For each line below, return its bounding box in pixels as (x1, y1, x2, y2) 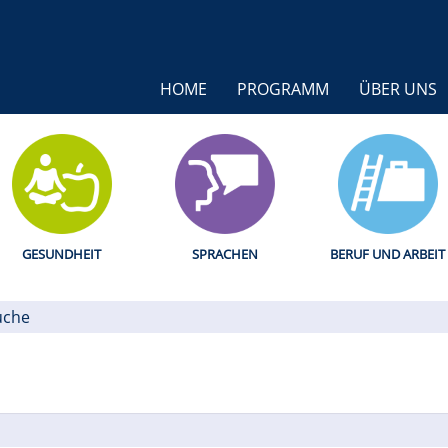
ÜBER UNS (359, 77, 437, 100)
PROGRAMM (237, 77, 329, 100)
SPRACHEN (191, 244, 258, 263)
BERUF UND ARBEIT (330, 244, 445, 263)
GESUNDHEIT (22, 244, 101, 263)
